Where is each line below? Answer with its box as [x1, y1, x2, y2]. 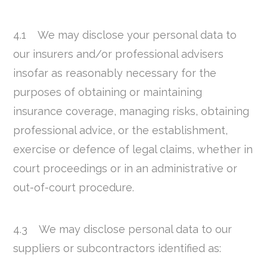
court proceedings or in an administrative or [13, 162, 238, 175]
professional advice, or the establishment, [13, 123, 228, 136]
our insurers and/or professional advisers [13, 47, 224, 60]
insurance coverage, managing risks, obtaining [13, 104, 250, 117]
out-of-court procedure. [13, 181, 135, 194]
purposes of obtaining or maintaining [13, 85, 203, 98]
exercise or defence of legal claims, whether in [13, 142, 253, 156]
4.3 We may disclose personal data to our [13, 223, 232, 236]
